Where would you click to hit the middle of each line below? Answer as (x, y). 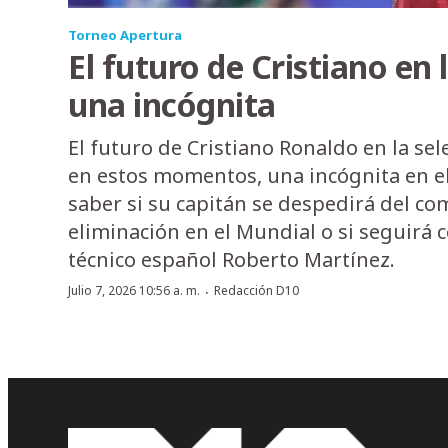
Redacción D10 (256, 291)
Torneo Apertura (125, 35)
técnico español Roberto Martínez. (231, 260)
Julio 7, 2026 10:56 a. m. (134, 291)
